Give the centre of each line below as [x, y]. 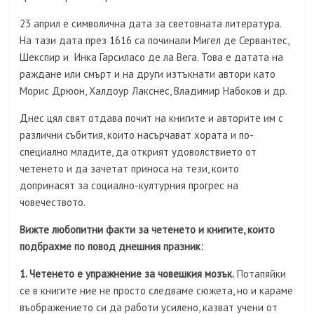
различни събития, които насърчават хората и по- [137, 135]
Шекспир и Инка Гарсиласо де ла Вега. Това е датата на [152, 57]
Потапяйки [260, 274]
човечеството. [53, 202]
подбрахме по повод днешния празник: [113, 246]
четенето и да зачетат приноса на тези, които [130, 169]
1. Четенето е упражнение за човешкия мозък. [127, 274]
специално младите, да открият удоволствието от [138, 152]
